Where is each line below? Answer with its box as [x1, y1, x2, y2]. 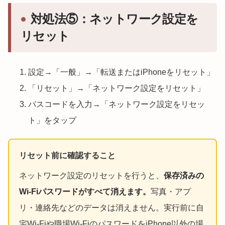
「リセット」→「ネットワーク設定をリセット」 [28, 84, 205, 93]
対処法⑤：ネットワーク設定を [31, 12, 198, 26]
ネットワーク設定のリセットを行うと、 [19, 171, 164, 180]
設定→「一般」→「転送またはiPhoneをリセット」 [28, 68, 214, 77]
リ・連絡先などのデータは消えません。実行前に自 [19, 203, 204, 212]
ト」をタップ [28, 116, 76, 125]
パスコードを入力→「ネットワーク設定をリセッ [28, 100, 205, 109]
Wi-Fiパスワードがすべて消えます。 [19, 187, 151, 196]
